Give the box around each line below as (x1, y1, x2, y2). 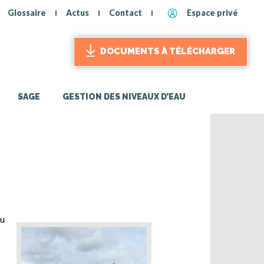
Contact (109, 8, 142, 18)
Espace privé (187, 8, 238, 18)
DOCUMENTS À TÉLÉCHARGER (100, 46, 235, 57)
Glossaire (8, 8, 46, 18)
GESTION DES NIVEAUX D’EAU (62, 91, 186, 101)
